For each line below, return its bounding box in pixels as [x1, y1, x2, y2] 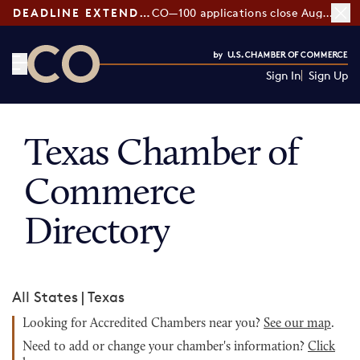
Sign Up [308, 68, 348, 82]
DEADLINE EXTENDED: [139, 6, 150, 19]
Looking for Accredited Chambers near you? [22, 317, 264, 330]
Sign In [265, 68, 301, 82]
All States [12, 288, 78, 305]
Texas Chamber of [24, 136, 299, 174]
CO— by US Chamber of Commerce [27, 84, 265, 101]
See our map [264, 317, 331, 330]
